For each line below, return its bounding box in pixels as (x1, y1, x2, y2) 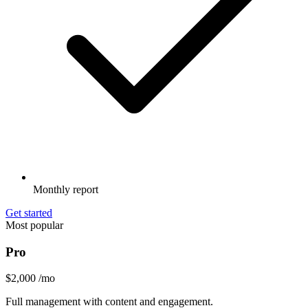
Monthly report (33, 183, 98, 195)
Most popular (5, 219, 63, 231)
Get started (5, 206, 52, 219)
